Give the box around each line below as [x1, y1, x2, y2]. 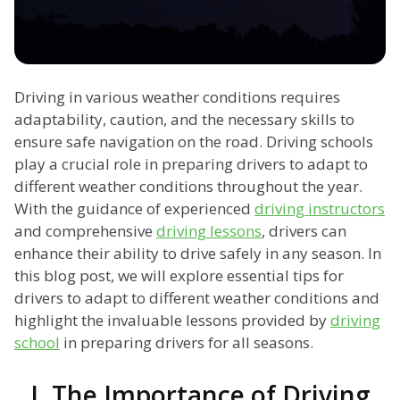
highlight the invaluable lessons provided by [14, 310, 330, 331]
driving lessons [156, 221, 262, 242]
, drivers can [262, 221, 346, 242]
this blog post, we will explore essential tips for [14, 265, 344, 287]
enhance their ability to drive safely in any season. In [14, 243, 381, 264]
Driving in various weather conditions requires [14, 87, 340, 108]
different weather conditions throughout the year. [14, 176, 362, 197]
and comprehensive [14, 221, 156, 242]
